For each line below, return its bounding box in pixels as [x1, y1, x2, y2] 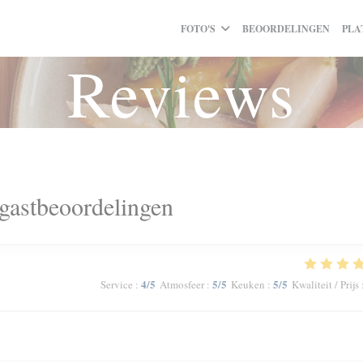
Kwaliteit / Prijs [291, 277, 359, 292]
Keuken [230, 277, 265, 292]
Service [100, 277, 133, 292]
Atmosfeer [159, 277, 204, 292]
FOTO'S [180, 21, 216, 36]
